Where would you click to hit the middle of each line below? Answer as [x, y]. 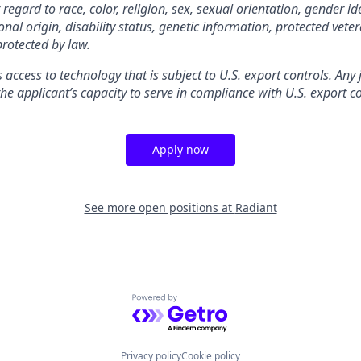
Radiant [256, 207]
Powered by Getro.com [202, 302]
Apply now [180, 149]
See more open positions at [160, 207]
